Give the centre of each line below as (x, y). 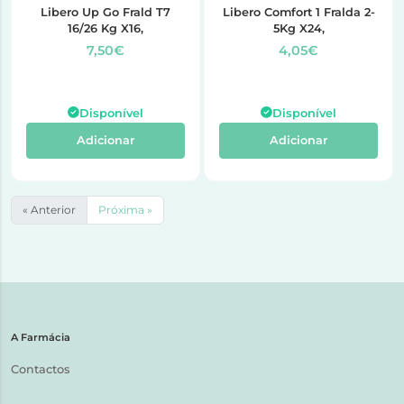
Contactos (40, 369)
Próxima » (125, 209)
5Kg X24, (298, 28)
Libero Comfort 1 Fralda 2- (298, 12)
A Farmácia (41, 337)
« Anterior (49, 209)
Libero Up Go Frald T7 (106, 12)
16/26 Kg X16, (106, 28)
